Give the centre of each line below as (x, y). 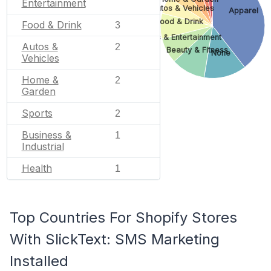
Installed (39, 261)
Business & (46, 135)
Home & (40, 80)
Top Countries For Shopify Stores (123, 217)
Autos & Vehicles (182, 8)
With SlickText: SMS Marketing (115, 239)
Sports (37, 113)
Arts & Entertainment (184, 37)
